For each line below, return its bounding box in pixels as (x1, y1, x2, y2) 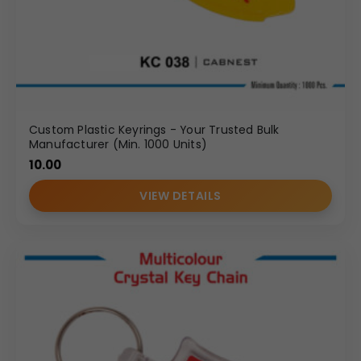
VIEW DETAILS (139, 187, 222, 204)
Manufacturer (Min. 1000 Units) (29, 135, 207, 152)
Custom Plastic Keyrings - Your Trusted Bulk (29, 121, 280, 138)
